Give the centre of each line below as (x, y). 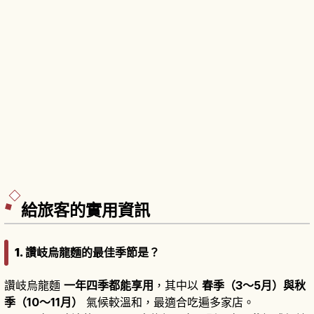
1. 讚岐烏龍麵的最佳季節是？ (87, 252)
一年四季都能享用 (109, 285)
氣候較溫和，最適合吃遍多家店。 (169, 302)
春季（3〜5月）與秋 (254, 285)
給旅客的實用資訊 (86, 210)
